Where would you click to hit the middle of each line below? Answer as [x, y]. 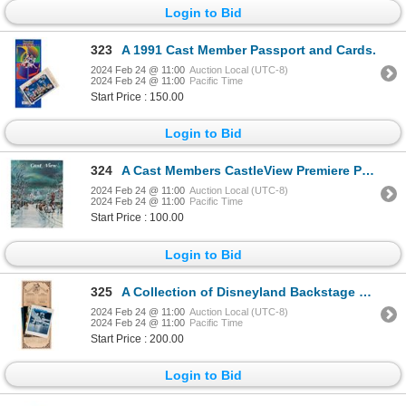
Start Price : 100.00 [137, 218]
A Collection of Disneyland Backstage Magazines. [240, 291]
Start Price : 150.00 [137, 97]
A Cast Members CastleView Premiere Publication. [242, 171]
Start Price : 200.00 [137, 338]
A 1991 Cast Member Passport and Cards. [249, 50]
